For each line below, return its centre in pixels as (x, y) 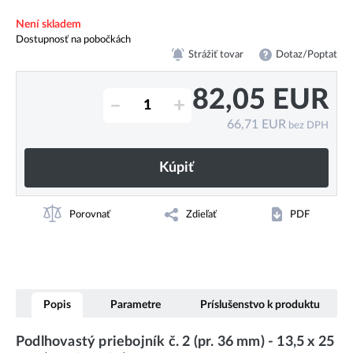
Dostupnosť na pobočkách (73, 39)
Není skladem (48, 24)
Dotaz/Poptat (307, 54)
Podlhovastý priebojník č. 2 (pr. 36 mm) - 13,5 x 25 (175, 341)
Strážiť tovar (216, 54)
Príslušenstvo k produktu (260, 304)
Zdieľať (202, 215)
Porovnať (89, 215)
